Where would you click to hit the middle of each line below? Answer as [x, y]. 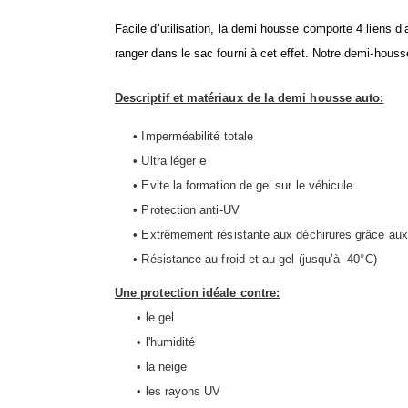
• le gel [144, 317]
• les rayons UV [168, 391]
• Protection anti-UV [177, 209]
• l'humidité [155, 342]
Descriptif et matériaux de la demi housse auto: [250, 97]
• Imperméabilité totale [184, 136]
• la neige [151, 366]
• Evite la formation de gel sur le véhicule [234, 185]
